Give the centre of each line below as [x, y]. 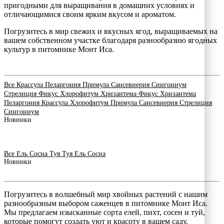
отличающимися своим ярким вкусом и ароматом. [90, 14]
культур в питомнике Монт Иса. [59, 49]
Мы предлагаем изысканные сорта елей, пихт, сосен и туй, [104, 212]
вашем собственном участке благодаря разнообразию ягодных [110, 40]
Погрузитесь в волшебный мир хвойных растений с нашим [106, 194]
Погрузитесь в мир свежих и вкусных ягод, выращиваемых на [111, 31]
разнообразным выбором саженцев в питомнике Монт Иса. [106, 203]
